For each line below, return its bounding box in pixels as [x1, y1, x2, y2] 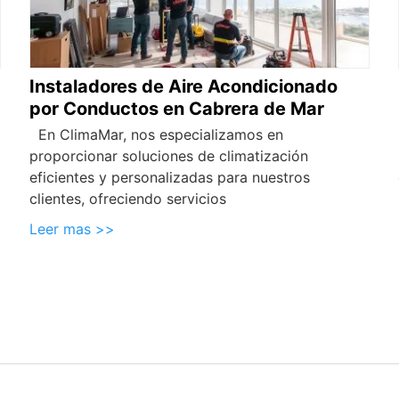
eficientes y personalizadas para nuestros [29, 168, 311, 187]
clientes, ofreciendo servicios [29, 190, 227, 208]
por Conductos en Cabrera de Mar [29, 98, 325, 120]
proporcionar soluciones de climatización [29, 147, 309, 166]
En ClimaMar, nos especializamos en [29, 126, 284, 144]
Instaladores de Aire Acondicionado [29, 76, 338, 98]
